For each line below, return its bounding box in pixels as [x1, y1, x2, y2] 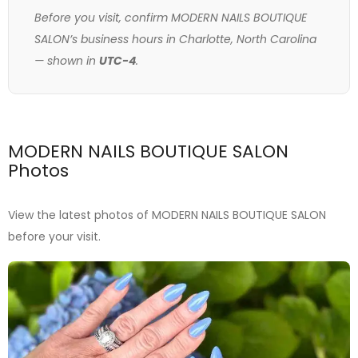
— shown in [34, 53, 99, 69]
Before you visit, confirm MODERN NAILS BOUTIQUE [34, 10, 307, 26]
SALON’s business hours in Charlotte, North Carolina [34, 31, 316, 47]
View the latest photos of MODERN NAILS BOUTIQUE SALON [8, 207, 326, 223]
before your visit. [8, 229, 101, 245]
